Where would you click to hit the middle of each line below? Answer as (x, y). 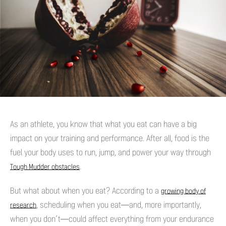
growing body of (183, 191)
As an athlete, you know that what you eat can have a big (103, 124)
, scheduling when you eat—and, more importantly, (119, 205)
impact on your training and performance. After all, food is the (110, 138)
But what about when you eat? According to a (86, 191)
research (23, 205)
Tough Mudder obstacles (45, 167)
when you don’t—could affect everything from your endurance (112, 219)
